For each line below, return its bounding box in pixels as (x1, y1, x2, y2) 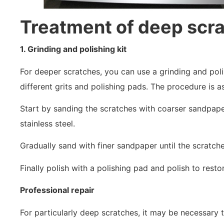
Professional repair (20, 185, 94, 195)
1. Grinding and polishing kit (20, 44, 126, 54)
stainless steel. (20, 118, 75, 129)
